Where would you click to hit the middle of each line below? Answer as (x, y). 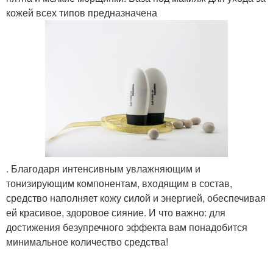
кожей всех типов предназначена (82, 12)
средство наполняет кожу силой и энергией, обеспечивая (136, 198)
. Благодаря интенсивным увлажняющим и (103, 168)
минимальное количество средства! (87, 242)
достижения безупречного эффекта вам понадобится (127, 227)
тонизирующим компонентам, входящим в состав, (119, 183)
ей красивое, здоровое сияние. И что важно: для (116, 212)
